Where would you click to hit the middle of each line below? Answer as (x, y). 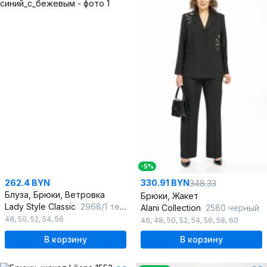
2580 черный (232, 208)
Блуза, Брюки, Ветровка (55, 195)
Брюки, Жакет (170, 196)
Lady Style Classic (41, 207)
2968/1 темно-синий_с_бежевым (100, 207)
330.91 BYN (165, 183)
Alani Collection (172, 208)
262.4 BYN (27, 183)
